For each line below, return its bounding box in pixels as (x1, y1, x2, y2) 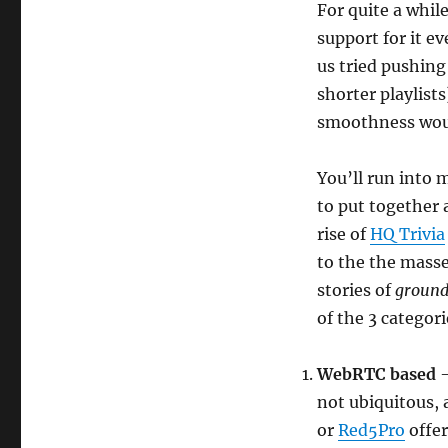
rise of (316, 223, 370, 244)
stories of (316, 279, 395, 300)
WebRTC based (316, 363, 436, 384)
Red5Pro (337, 419, 405, 440)
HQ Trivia (369, 223, 445, 244)
